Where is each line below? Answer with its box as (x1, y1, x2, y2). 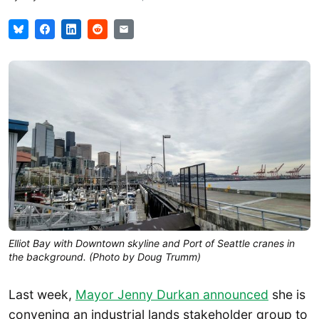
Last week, (9, 286, 75, 302)
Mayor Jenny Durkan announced (75, 286, 268, 302)
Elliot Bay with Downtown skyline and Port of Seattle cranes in (9, 236, 295, 249)
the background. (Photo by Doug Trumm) (9, 250, 201, 263)
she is (268, 286, 305, 302)
